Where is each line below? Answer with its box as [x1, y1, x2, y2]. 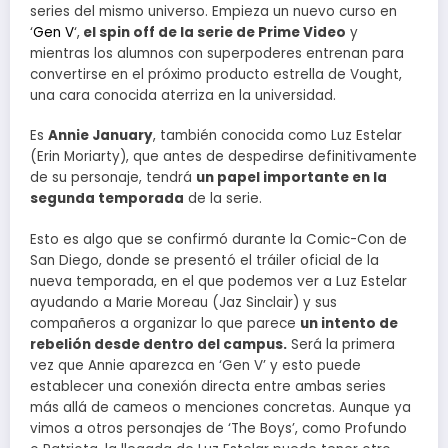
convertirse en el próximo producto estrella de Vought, [30, 65, 402, 85]
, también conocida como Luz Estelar [153, 126, 402, 146]
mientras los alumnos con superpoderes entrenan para [30, 44, 404, 64]
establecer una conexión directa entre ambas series [30, 376, 386, 396]
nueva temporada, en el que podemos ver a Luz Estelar [30, 271, 407, 291]
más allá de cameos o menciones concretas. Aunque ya [30, 397, 411, 417]
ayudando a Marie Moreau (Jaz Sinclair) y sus [30, 292, 337, 312]
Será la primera [287, 334, 395, 354]
